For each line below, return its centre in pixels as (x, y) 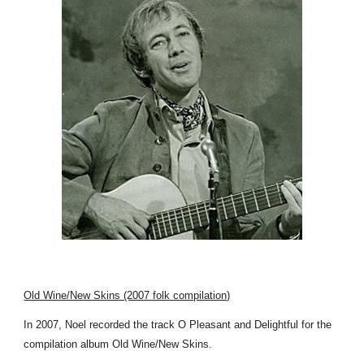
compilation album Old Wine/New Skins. (120, 344)
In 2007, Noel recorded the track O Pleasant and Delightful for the (178, 325)
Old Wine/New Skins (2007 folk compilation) (127, 295)
